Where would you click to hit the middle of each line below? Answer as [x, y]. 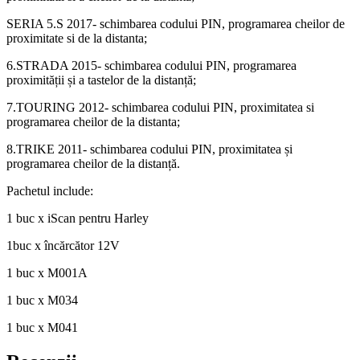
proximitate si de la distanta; [77, 38]
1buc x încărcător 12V [63, 245]
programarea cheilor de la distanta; [93, 121]
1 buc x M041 [42, 327]
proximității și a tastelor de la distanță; [101, 80]
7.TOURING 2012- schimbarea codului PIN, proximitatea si [160, 107]
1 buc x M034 [42, 300]
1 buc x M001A [47, 272]
